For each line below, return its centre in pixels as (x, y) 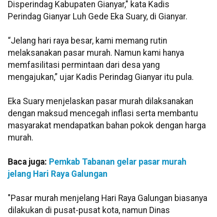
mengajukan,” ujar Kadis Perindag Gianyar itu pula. (101, 77)
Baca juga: (28, 162)
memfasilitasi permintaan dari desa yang (84, 65)
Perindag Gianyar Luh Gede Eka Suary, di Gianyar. (98, 17)
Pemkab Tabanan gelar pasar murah (118, 162)
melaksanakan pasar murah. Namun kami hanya (96, 53)
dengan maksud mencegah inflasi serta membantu (103, 114)
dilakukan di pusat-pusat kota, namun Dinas (89, 210)
